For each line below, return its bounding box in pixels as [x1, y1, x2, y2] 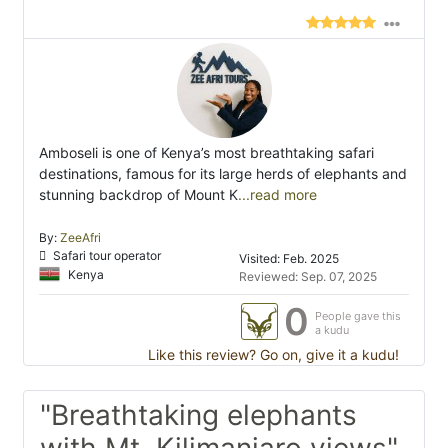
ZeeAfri [60, 230, 101, 246]
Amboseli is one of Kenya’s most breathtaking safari [39, 144, 374, 162]
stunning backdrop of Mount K [39, 186, 238, 204]
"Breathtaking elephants [40, 398, 357, 433]
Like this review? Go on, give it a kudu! [144, 346, 399, 364]
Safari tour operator [50, 248, 161, 264]
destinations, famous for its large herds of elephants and [39, 165, 407, 183]
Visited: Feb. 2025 [239, 251, 339, 267]
